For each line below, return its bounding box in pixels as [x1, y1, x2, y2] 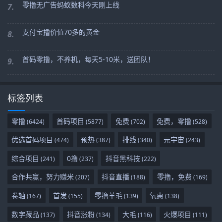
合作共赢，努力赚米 [11, 172, 74, 182]
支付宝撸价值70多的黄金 [22, 27, 100, 37]
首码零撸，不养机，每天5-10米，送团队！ [22, 54, 155, 64]
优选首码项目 [11, 135, 54, 145]
